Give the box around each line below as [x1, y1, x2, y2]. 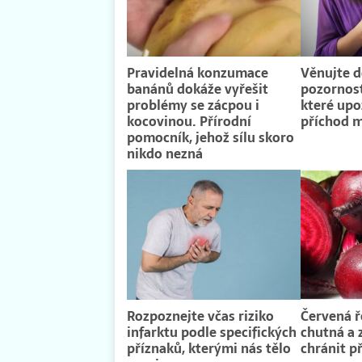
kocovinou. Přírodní [127, 111, 251, 133]
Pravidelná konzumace [127, 62, 268, 84]
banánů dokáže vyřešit [127, 78, 268, 100]
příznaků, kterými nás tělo [127, 338, 291, 360]
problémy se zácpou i [127, 95, 259, 116]
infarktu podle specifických [127, 322, 297, 343]
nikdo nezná [127, 143, 203, 165]
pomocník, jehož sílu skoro [127, 127, 294, 149]
